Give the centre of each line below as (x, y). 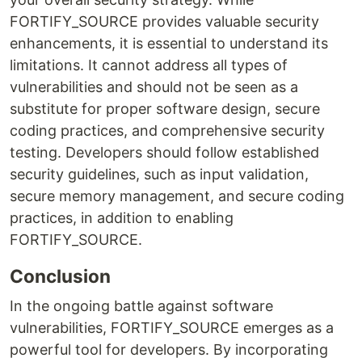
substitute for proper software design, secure (165, 109)
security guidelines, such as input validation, (159, 174)
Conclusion (60, 276)
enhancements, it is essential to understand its (169, 43)
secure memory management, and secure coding (177, 196)
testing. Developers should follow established (164, 152)
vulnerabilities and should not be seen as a (154, 87)
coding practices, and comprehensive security (167, 130)
